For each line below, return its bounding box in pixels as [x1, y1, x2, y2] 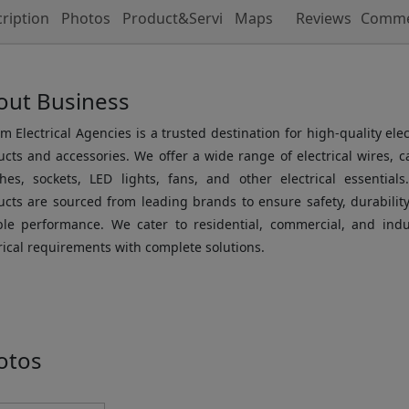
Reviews [295, 8, 351, 29]
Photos [60, 8, 110, 29]
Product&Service [122, 8, 239, 29]
